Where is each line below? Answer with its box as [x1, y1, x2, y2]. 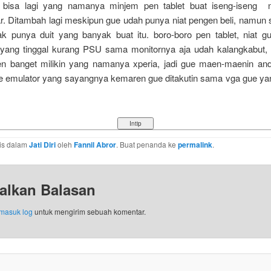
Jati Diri [28, 139, 56, 151]
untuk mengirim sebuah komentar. [32, 206, 146, 217]
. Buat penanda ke [116, 139, 178, 150]
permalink [177, 139, 212, 151]
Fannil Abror [73, 139, 116, 151]
